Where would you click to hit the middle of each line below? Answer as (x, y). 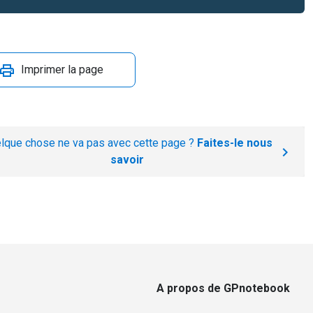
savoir (127, 160)
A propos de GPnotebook (223, 288)
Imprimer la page (62, 70)
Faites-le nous (235, 143)
